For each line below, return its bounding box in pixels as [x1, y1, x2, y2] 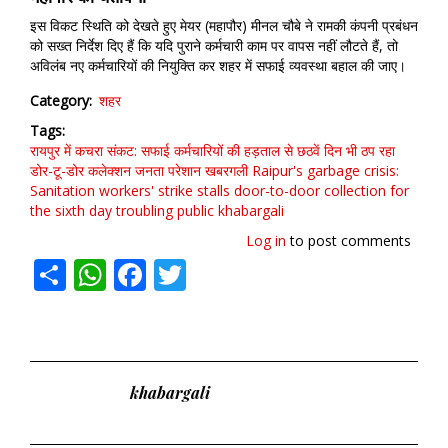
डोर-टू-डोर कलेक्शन [30, 161, 131, 180]
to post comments [286, 231, 411, 250]
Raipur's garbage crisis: [252, 161, 399, 180]
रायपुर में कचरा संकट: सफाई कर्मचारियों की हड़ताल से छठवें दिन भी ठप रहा [30, 141, 395, 160]
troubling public [116, 201, 214, 220]
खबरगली [205, 161, 248, 180]
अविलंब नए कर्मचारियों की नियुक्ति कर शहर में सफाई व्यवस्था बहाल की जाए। [30, 56, 406, 75]
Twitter [186, 250, 293, 293]
